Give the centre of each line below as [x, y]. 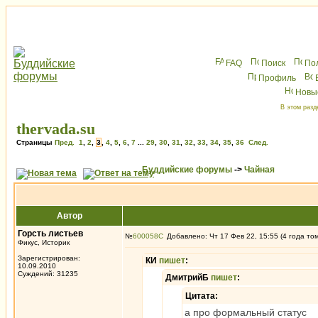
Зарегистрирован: [49, 258]
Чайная [259, 170]
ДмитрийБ [188, 278]
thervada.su [56, 129]
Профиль [277, 78]
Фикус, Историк [44, 242]
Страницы [35, 142]
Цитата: [202, 296]
